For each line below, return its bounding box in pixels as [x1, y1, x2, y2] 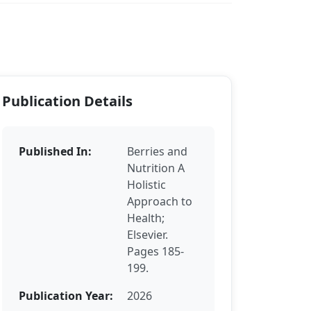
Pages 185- [127, 243, 184, 259]
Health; [127, 210, 165, 226]
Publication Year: [19, 287, 113, 303]
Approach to [127, 193, 192, 209]
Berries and [127, 143, 187, 159]
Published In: [19, 143, 92, 159]
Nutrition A [127, 160, 185, 176]
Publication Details [2, 91, 133, 110]
